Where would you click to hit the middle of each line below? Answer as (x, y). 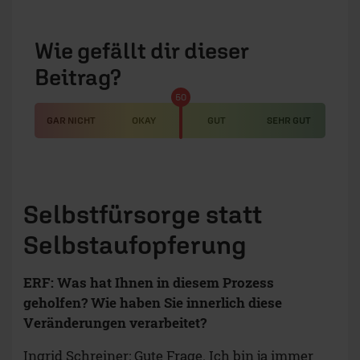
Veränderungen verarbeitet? (115, 323)
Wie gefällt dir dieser (142, 51)
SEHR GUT (289, 121)
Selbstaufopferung (135, 245)
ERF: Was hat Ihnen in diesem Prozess (149, 283)
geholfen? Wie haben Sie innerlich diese (153, 303)
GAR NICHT (71, 121)
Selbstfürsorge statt (143, 214)
